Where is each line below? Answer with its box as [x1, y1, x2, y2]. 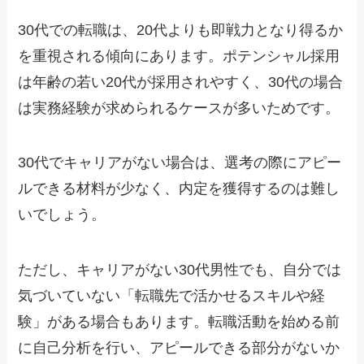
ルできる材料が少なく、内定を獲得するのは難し [18, 180, 340, 197]
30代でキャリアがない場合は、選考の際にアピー [18, 154, 342, 171]
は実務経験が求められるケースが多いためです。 [18, 99, 340, 116]
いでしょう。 [18, 206, 106, 223]
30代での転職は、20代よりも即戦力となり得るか [18, 21, 344, 38]
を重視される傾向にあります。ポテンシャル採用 [18, 47, 340, 64]
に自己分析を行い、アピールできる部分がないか [18, 340, 340, 357]
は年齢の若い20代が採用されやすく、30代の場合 [18, 73, 344, 90]
